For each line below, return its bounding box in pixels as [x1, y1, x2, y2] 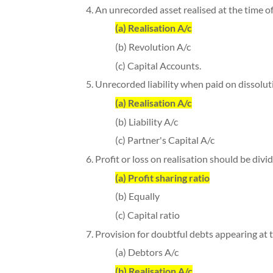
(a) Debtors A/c [115, 246, 179, 258]
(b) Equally [115, 190, 160, 202]
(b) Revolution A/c [115, 41, 191, 53]
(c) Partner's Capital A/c [115, 134, 214, 146]
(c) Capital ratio [115, 209, 180, 221]
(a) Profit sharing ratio [115, 171, 210, 183]
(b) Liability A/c [115, 115, 178, 127]
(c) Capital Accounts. [115, 59, 201, 71]
